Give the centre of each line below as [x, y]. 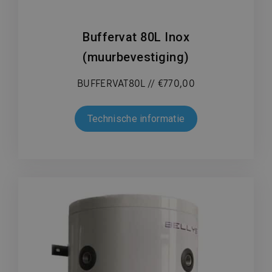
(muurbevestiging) [136, 57]
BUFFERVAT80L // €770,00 [136, 83]
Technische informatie [136, 118]
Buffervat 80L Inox [136, 37]
